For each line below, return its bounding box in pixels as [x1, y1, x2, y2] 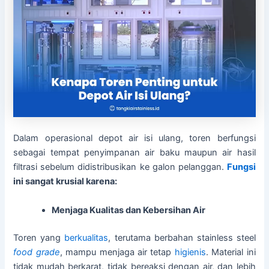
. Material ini [205, 246, 256, 258]
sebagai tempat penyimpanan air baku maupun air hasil [13, 147, 256, 159]
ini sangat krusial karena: [13, 176, 118, 187]
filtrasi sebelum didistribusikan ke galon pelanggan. [13, 162, 227, 173]
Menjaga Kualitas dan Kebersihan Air [52, 204, 206, 216]
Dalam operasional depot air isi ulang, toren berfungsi [13, 133, 256, 144]
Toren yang [13, 232, 65, 243]
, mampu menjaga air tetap [59, 246, 175, 258]
